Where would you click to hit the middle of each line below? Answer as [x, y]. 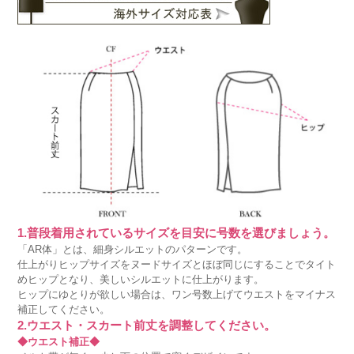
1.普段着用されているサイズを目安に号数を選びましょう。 [177, 232]
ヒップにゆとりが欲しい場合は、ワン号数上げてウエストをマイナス [177, 294]
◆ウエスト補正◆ [59, 341]
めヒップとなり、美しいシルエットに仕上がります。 [141, 279]
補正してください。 [64, 309]
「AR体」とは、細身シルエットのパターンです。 [133, 249]
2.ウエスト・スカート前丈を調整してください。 [147, 325]
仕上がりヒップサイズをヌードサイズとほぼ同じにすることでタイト [177, 264]
